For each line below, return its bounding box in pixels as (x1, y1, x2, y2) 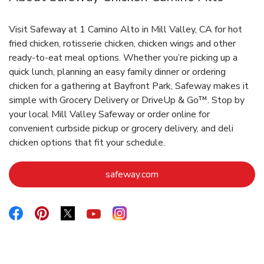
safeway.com (105, 168, 159, 181)
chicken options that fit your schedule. (9, 136, 165, 150)
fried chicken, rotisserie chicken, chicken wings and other (9, 37, 236, 51)
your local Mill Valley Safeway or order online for (9, 108, 210, 121)
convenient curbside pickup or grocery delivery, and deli (9, 122, 233, 136)
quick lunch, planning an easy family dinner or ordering (9, 65, 226, 79)
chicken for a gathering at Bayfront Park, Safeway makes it (9, 80, 249, 93)
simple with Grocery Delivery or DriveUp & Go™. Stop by (9, 94, 245, 107)
